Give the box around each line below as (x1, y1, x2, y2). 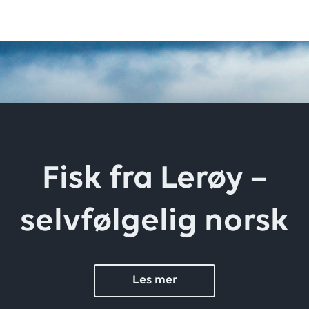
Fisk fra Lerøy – (42, 163, 267, 196)
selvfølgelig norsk (20, 206, 289, 239)
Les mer (132, 274, 177, 287)
